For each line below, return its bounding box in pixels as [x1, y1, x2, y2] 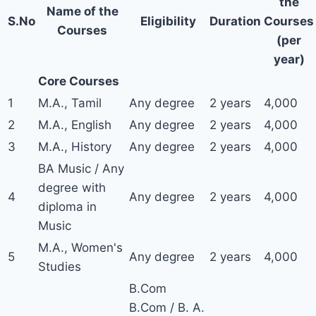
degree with [38, 181, 106, 195]
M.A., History [38, 140, 111, 154]
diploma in [38, 200, 97, 214]
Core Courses [38, 74, 119, 88]
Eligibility [140, 14, 196, 28]
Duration [209, 14, 261, 28]
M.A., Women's [38, 241, 123, 255]
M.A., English [38, 118, 111, 132]
